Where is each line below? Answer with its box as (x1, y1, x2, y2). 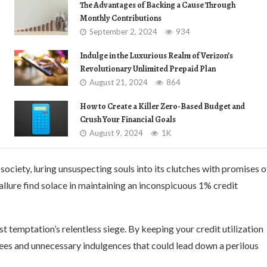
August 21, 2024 (89, 77, 148, 87)
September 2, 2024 (89, 27, 157, 36)
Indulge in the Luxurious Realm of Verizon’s (80, 50, 233, 61)
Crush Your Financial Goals (80, 114, 176, 125)
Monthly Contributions (80, 13, 162, 24)
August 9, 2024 (89, 128, 143, 138)
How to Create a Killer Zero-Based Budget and (80, 101, 245, 112)
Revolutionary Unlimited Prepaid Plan (80, 63, 216, 74)
